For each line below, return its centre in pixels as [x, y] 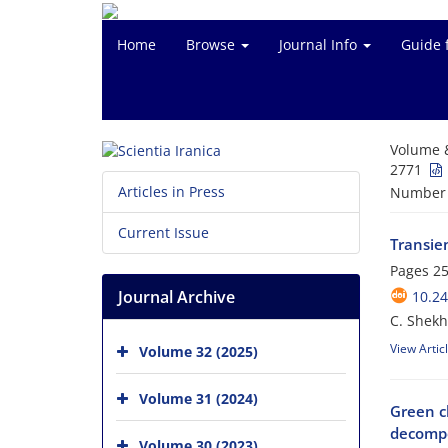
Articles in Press [171, 192]
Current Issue [163, 233]
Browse [212, 44]
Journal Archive [176, 297]
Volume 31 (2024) [198, 398]
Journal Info [320, 44]
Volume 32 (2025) [198, 351]
